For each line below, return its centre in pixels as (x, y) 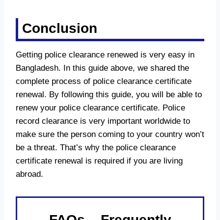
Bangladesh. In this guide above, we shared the (102, 68)
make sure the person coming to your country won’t (110, 134)
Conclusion (60, 28)
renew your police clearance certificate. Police (100, 108)
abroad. (29, 174)
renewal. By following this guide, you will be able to (109, 94)
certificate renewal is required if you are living (99, 161)
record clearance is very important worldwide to (103, 121)
